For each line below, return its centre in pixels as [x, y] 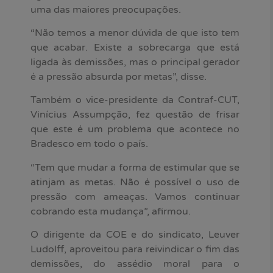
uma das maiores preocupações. [106, 9]
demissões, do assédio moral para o [135, 264]
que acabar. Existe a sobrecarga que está [135, 48]
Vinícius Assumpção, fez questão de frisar [135, 115]
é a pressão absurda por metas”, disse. [119, 77]
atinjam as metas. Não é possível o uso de [135, 182]
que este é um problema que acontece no [135, 129]
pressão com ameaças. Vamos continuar [135, 197]
